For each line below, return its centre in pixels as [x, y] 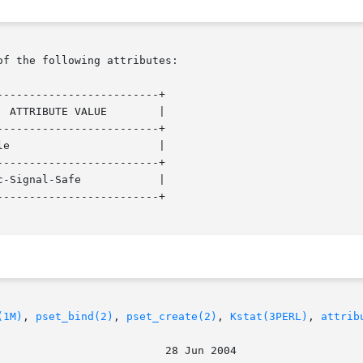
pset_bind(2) [75, 317]
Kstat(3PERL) [269, 317]
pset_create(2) [172, 317]
